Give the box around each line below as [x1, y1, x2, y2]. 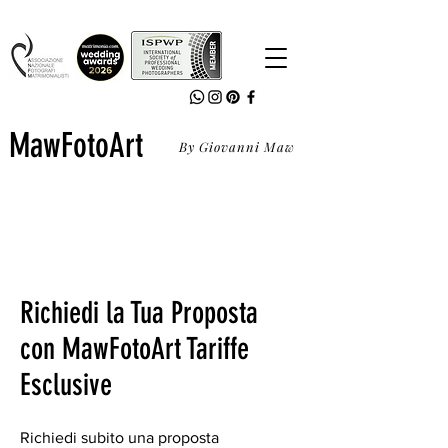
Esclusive [20, 367, 112, 403]
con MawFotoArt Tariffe [20, 331, 249, 367]
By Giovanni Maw [179, 138, 295, 155]
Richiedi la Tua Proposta [20, 295, 258, 331]
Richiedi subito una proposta [20, 429, 219, 446]
